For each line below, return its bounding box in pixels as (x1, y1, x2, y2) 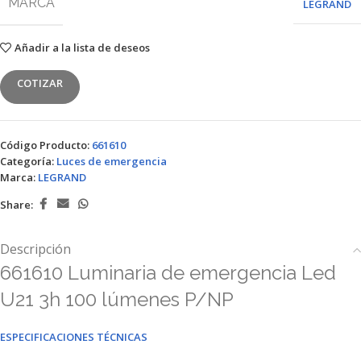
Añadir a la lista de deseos (14, 40, 150, 55)
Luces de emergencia (56, 154, 167, 168)
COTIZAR (17, 76, 63, 90)
